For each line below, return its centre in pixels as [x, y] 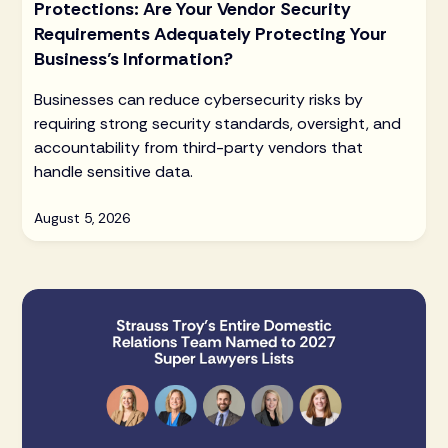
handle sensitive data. [114, 171]
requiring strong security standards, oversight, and [218, 123]
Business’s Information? [134, 58]
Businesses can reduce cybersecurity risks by [199, 99]
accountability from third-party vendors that [199, 147]
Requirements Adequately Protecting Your [211, 33]
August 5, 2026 [82, 217]
